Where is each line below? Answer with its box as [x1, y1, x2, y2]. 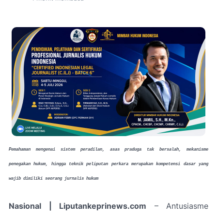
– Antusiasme [146, 201, 208, 211]
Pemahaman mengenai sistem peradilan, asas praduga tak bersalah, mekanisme [9, 147, 208, 152]
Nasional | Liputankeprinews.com [9, 201, 146, 211]
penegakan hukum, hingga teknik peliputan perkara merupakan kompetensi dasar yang [9, 162, 208, 167]
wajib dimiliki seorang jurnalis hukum [9, 176, 98, 181]
